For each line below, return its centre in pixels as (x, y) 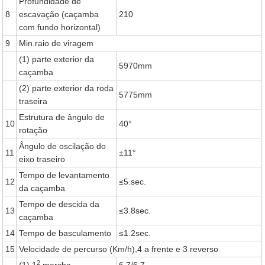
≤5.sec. (133, 182)
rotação (33, 130)
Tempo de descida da (59, 204)
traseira (33, 101)
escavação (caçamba (59, 14)
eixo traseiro (42, 159)
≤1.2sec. (135, 233)
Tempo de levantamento (64, 175)
